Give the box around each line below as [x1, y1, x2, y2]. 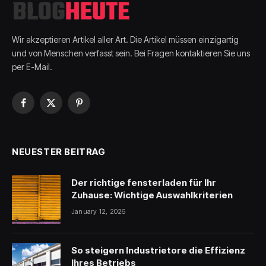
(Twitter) [50, 115, 81, 126]
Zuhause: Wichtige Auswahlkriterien [71, 189, 233, 201]
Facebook [22, 103, 59, 113]
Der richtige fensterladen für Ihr [71, 176, 216, 188]
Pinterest [78, 103, 110, 113]
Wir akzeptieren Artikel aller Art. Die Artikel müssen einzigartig [12, 34, 239, 45]
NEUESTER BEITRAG [12, 145, 106, 157]
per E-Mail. [12, 61, 52, 72]
